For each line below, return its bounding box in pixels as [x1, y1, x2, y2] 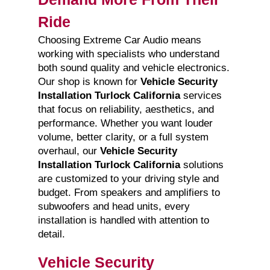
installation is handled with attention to [37, 215, 209, 227]
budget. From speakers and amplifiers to [37, 187, 220, 199]
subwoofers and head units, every [37, 201, 190, 213]
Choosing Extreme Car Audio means [37, 34, 201, 46]
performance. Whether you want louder [37, 118, 213, 130]
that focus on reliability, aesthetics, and [37, 104, 214, 116]
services [180, 90, 222, 102]
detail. [37, 228, 65, 240]
